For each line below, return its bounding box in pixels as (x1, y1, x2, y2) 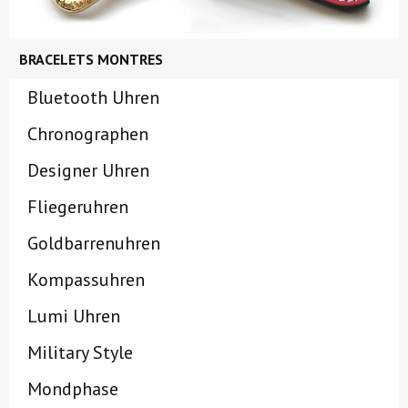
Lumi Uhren (27, 304, 120, 329)
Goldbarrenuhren (27, 231, 160, 256)
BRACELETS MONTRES (19, 50, 163, 69)
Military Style (27, 341, 133, 365)
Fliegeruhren (27, 195, 128, 219)
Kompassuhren (27, 268, 145, 292)
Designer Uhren (27, 158, 149, 183)
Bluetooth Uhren (27, 86, 159, 110)
